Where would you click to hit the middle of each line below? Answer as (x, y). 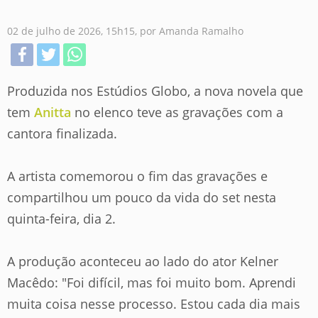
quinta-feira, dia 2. (61, 219)
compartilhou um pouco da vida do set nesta (142, 197)
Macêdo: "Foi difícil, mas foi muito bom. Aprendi (152, 283)
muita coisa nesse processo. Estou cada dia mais (154, 304)
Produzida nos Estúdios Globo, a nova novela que (155, 91)
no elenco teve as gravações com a (177, 112)
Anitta (53, 112)
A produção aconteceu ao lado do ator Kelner (143, 261)
